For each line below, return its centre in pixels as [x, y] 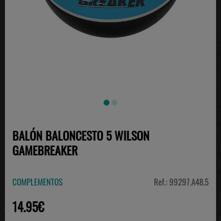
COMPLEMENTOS [37, 182]
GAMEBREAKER [45, 150]
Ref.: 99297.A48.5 [181, 182]
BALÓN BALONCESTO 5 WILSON [81, 135]
